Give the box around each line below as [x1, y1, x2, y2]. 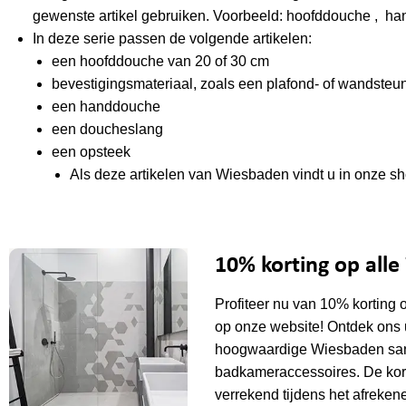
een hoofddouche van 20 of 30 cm [51, 53, 269, 70]
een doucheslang [51, 121, 163, 138]
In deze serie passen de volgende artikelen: [32, 31, 312, 47]
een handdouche [51, 99, 160, 115]
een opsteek [51, 144, 130, 160]
